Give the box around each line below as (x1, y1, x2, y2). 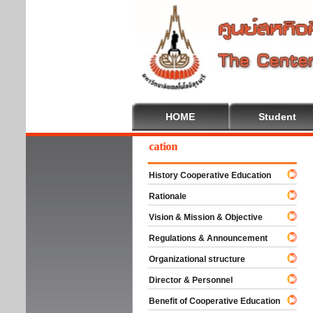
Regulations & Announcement (136, 233, 268, 243)
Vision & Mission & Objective (136, 212, 263, 222)
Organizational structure (136, 254, 245, 264)
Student (259, 111, 296, 122)
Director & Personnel (136, 275, 233, 285)
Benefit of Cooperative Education (136, 296, 280, 306)
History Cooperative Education (136, 170, 271, 180)
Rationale (136, 191, 187, 201)
